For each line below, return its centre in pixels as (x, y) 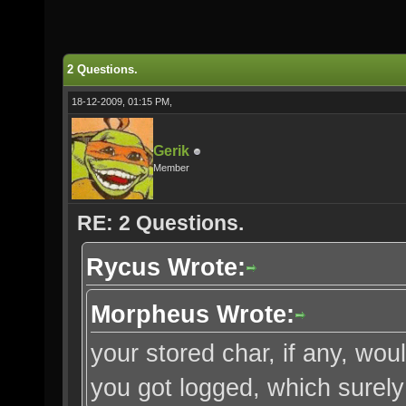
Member (171, 168)
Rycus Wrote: (166, 267)
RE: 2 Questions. (160, 223)
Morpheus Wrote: (193, 314)
